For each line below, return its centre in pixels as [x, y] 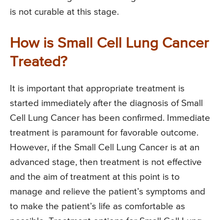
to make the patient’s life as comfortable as [97, 206]
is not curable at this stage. [64, 12]
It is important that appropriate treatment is [97, 88]
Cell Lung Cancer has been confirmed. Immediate [110, 118]
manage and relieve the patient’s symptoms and [108, 192]
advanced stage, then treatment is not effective [106, 162]
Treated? [39, 62]
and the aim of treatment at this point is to [95, 177]
